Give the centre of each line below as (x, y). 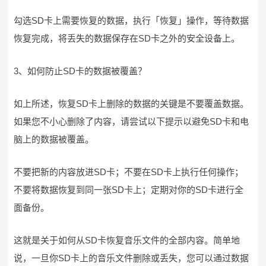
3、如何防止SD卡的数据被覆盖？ (80, 71)
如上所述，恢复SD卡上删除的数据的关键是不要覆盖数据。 (132, 104)
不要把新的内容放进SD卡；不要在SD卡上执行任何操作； (129, 172)
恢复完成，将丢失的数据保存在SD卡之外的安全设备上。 (127, 38)
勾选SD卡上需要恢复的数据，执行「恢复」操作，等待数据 (132, 20)
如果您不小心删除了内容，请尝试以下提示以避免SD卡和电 (132, 121)
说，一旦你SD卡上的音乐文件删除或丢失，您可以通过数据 (132, 258)
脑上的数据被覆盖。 (54, 139)
